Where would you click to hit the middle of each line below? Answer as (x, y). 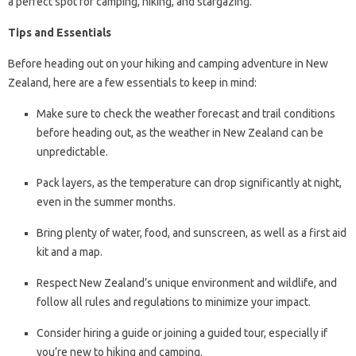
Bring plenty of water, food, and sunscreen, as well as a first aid (192, 233)
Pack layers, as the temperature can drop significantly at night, (189, 183)
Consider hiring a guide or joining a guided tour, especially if (182, 333)
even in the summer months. (106, 202)
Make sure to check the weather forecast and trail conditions (186, 114)
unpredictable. (72, 152)
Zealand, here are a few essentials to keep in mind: (132, 83)
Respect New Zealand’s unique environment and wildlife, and (187, 283)
